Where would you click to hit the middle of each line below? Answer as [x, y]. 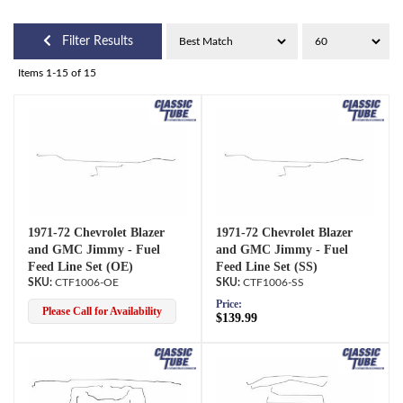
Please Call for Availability [102, 311]
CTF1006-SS [273, 282]
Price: [229, 304]
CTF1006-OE [87, 282]
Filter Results [97, 42]
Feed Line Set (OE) [81, 266]
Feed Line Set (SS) [267, 266]
